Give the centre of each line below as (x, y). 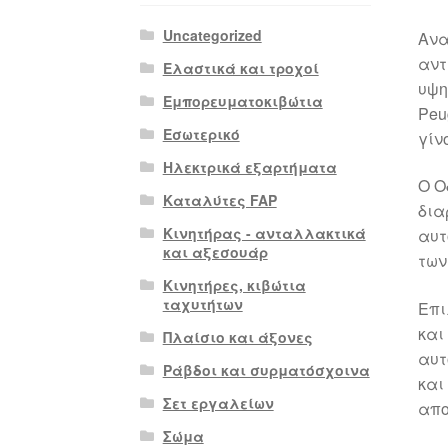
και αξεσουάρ (215, 251)
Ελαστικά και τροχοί (240, 67)
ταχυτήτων (202, 303)
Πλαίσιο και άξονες (237, 336)
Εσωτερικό (201, 133)
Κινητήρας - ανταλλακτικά (264, 232)
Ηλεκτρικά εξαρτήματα (249, 166)
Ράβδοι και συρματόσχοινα (266, 369)
